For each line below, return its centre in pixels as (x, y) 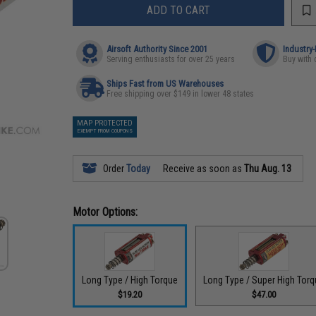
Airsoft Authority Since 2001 (157, 49)
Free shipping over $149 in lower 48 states (181, 94)
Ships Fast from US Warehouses (165, 84)
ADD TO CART (179, 10)
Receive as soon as (203, 169)
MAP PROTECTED (105, 123)
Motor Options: (105, 212)
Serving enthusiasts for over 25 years (171, 59)
